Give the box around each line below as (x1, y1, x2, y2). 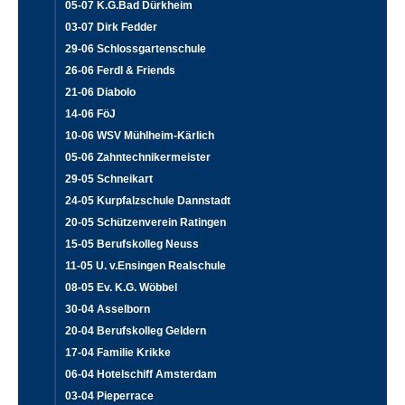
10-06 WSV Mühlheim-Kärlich (65, 128, 214, 142)
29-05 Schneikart (65, 172, 153, 185)
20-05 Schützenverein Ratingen (65, 215, 226, 229)
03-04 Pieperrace (65, 389, 154, 402)
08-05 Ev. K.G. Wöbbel (65, 280, 177, 294)
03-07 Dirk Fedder (65, 20, 157, 33)
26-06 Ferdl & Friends (65, 63, 175, 77)
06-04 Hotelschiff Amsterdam (65, 367, 217, 381)
